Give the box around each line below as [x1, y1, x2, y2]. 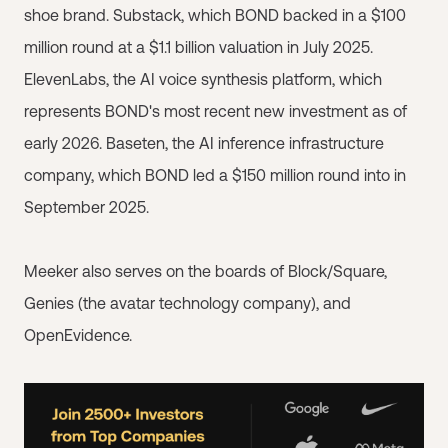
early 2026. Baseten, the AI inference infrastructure [24, 134, 384, 152]
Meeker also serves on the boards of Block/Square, [24, 262, 387, 280]
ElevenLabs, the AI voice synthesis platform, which [24, 70, 382, 88]
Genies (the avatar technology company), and [24, 294, 351, 312]
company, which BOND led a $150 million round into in [24, 166, 406, 184]
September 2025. [24, 198, 149, 216]
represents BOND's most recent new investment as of [24, 102, 407, 120]
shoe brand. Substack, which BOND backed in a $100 [24, 6, 406, 24]
